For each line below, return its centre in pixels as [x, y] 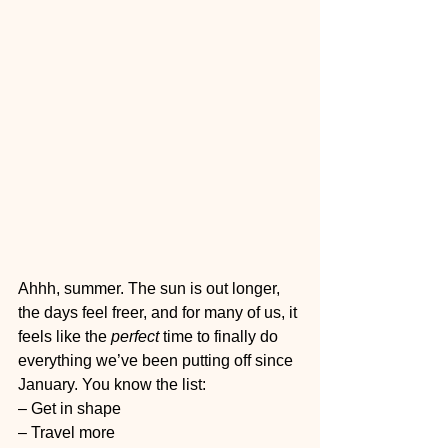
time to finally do [220, 336]
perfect [135, 336]
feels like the [64, 336]
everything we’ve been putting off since [157, 360]
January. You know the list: [112, 384]
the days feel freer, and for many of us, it [159, 312]
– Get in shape [69, 408]
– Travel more [66, 432]
